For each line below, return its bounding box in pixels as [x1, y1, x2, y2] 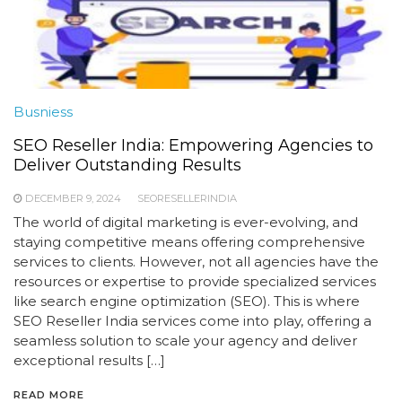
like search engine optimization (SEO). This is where [13, 292, 360, 310]
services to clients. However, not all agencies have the [13, 252, 379, 270]
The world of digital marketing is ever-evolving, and [13, 213, 358, 231]
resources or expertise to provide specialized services [13, 272, 376, 290]
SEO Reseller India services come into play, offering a [13, 311, 371, 329]
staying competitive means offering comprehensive [13, 232, 365, 250]
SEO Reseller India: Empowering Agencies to [13, 135, 373, 155]
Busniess [13, 102, 73, 120]
